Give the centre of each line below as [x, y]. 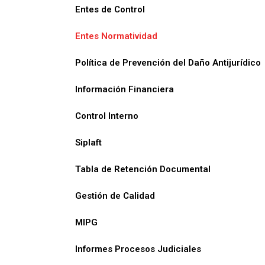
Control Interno [107, 116]
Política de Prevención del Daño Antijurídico [168, 63]
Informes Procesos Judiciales [138, 249]
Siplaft [88, 143]
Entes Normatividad [116, 36]
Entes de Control [110, 9]
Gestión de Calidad [115, 196]
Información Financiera [125, 89]
